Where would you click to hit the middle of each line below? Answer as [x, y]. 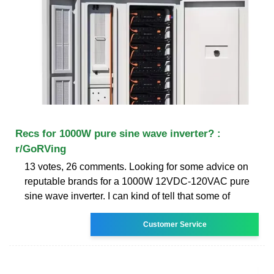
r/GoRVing [41, 149]
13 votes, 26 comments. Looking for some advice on [136, 166]
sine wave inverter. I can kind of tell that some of [127, 196]
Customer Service [175, 224]
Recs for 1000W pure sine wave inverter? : [118, 133]
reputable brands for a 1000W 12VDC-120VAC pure [137, 181]
